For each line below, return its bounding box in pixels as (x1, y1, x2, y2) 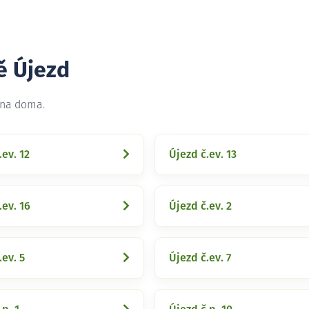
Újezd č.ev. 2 (169, 201, 232, 212)
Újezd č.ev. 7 (169, 252, 231, 263)
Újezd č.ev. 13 (169, 149, 237, 160)
